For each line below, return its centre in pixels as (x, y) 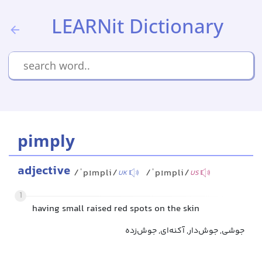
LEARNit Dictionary (137, 26)
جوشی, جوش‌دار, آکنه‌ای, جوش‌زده (185, 231)
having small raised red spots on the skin (116, 209)
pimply (46, 140)
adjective (44, 171)
